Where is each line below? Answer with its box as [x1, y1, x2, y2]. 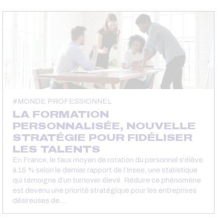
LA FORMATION [13, 108, 109, 120]
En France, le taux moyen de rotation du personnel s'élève [13, 155, 203, 164]
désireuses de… [13, 196, 65, 204]
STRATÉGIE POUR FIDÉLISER [13, 132, 192, 143]
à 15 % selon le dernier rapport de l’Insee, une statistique [13, 166, 198, 174]
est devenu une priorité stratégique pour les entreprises [13, 186, 197, 194]
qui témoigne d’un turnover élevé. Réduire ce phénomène [13, 176, 201, 184]
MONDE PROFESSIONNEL [17, 97, 111, 105]
